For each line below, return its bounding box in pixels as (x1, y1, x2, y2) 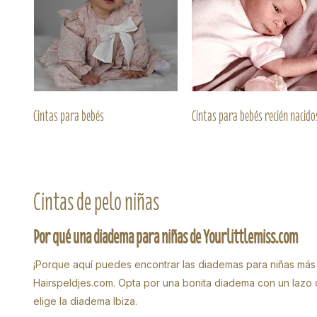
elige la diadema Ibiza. (33, 295, 137, 308)
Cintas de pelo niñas (33, 181, 159, 224)
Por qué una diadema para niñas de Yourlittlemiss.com (33, 221, 298, 254)
